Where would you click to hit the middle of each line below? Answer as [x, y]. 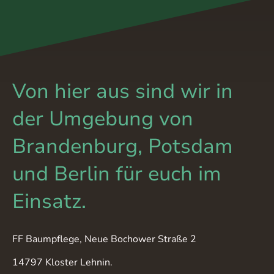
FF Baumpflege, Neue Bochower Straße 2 [106, 239]
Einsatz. [49, 202]
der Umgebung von [103, 119]
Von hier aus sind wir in [123, 92]
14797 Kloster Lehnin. [64, 262]
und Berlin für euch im [117, 174]
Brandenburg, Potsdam [123, 147]
